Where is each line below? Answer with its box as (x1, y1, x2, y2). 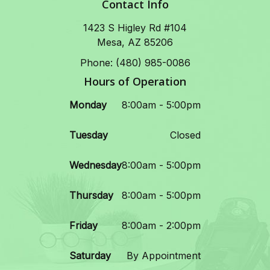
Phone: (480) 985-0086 (80, 57, 190, 69)
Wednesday (69, 159, 122, 172)
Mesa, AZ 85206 (97, 36, 173, 49)
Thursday (69, 189, 113, 202)
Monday (69, 99, 107, 111)
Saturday (69, 250, 111, 262)
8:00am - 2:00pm (122, 219, 201, 232)
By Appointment (127, 250, 201, 262)
